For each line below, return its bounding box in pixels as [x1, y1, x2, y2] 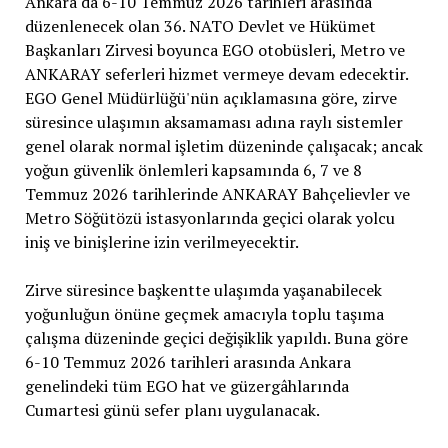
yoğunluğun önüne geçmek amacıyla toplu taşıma [24, 302, 384, 325]
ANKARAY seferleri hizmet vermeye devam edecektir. [24, 62, 408, 85]
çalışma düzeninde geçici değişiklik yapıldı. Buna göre [24, 326, 408, 349]
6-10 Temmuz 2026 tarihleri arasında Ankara [24, 350, 351, 373]
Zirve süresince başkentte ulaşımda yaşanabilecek [24, 278, 382, 301]
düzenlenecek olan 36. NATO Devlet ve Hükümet [24, 14, 376, 37]
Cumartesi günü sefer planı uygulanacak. [24, 398, 320, 421]
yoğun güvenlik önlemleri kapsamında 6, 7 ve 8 [24, 158, 362, 181]
